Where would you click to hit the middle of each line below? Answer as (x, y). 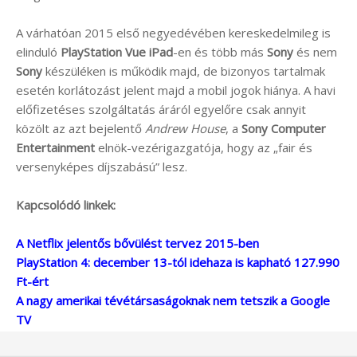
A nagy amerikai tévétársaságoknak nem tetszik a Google (173, 301)
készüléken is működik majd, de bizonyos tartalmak (184, 71)
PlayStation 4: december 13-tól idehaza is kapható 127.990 (178, 263)
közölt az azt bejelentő (80, 129)
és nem (315, 52)
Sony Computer (284, 129)
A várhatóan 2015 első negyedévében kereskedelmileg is (173, 33)
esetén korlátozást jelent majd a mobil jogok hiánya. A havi (176, 90)
